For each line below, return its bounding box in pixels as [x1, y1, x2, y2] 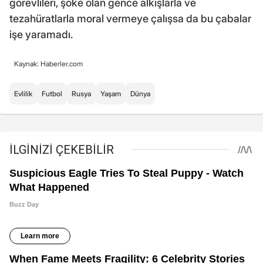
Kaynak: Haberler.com [14, 59, 83, 69]
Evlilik [14, 89, 32, 99]
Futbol [42, 89, 62, 99]
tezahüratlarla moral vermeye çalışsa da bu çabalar [9, 12, 251, 25]
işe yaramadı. [9, 28, 73, 41]
